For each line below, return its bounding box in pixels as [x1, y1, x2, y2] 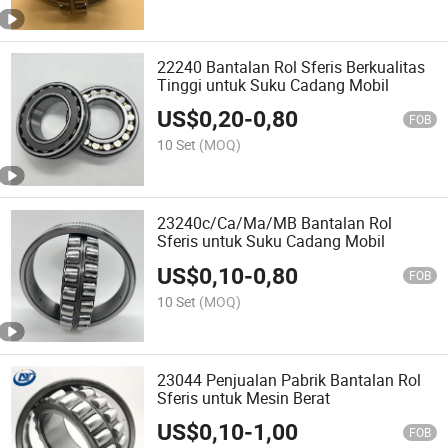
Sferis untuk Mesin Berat [157, 386, 331, 409]
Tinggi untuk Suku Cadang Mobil [157, 74, 390, 97]
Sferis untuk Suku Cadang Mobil [157, 230, 386, 253]
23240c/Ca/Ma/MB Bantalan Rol [157, 212, 393, 235]
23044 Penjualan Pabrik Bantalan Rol [157, 368, 422, 391]
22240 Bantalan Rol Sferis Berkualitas [157, 56, 426, 79]
